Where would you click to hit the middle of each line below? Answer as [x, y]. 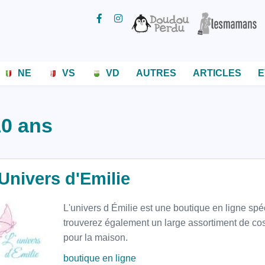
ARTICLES [217, 73]
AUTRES [156, 73]
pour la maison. [96, 237]
